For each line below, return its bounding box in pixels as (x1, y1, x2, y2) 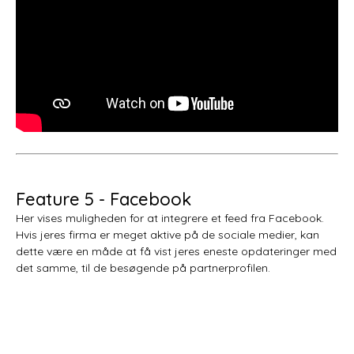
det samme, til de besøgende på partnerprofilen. (16, 260, 270, 275)
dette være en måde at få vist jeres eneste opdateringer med (16, 243, 337, 258)
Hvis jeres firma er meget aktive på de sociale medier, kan (16, 227, 319, 242)
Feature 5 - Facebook (16, 187, 191, 210)
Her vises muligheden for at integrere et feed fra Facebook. (16, 210, 324, 225)
